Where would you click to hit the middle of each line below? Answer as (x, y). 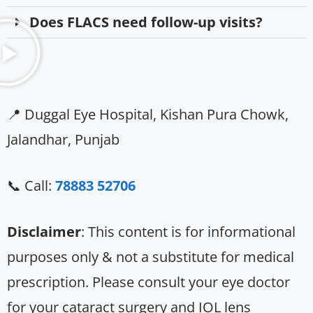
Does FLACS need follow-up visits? (146, 22)
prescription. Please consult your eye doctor (148, 282)
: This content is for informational (188, 232)
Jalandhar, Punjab (63, 140)
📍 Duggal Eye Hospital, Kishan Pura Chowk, (148, 115)
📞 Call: (31, 186)
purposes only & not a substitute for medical (151, 257)
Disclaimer (44, 232)
